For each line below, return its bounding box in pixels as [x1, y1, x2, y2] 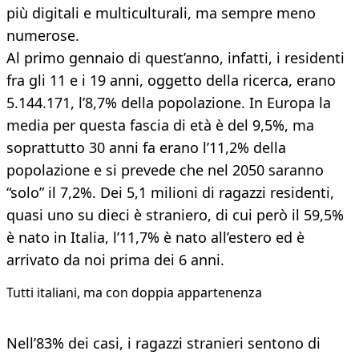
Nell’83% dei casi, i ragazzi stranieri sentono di [6, 333, 321, 353]
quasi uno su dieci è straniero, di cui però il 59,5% [6, 205, 344, 225]
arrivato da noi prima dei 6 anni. [6, 250, 224, 270]
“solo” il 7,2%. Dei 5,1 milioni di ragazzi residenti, [6, 183, 334, 203]
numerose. [6, 26, 79, 46]
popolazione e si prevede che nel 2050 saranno [6, 160, 324, 180]
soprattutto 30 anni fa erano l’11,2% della [6, 138, 286, 158]
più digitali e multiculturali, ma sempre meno [6, 3, 316, 23]
